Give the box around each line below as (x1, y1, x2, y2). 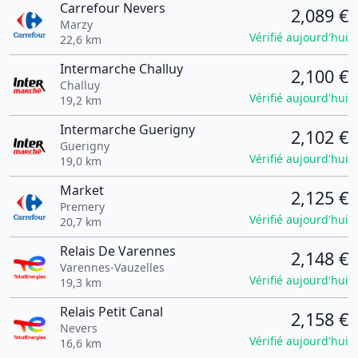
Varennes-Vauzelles (59, 260, 165, 275)
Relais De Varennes (59, 242, 176, 260)
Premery (59, 199, 105, 214)
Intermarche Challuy (59, 60, 183, 78)
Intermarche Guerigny (59, 121, 195, 138)
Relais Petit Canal (59, 303, 163, 320)
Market (59, 181, 104, 199)
